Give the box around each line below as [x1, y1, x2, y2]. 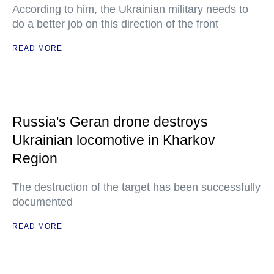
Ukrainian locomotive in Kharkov [12, 132, 215, 148]
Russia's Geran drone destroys [12, 114, 208, 130]
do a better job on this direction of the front [12, 18, 218, 30]
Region [12, 150, 57, 166]
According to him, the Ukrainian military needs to [12, 3, 248, 15]
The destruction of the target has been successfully [12, 181, 261, 193]
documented [12, 196, 73, 208]
